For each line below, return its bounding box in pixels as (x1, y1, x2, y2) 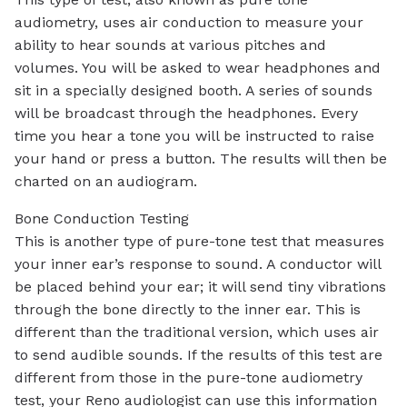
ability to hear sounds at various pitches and (15, 35, 326, 54)
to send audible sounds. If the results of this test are (15, 345, 382, 363)
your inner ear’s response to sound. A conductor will (15, 254, 381, 273)
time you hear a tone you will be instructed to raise (15, 126, 374, 144)
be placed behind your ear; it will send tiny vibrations (15, 277, 386, 295)
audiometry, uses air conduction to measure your (15, 13, 363, 31)
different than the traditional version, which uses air (15, 323, 379, 341)
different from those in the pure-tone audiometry (15, 368, 362, 386)
